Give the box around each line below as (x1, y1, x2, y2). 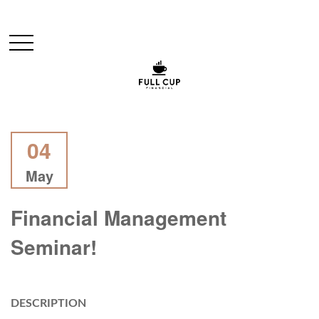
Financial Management (11, 203, 226, 232)
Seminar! (11, 232, 97, 261)
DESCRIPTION (11, 298, 86, 309)
